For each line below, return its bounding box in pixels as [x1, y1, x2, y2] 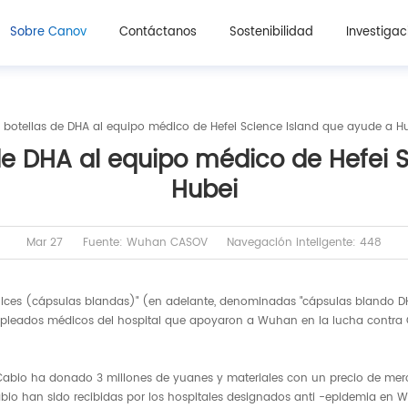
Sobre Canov [9, 23, 87, 42]
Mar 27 [25, 233, 63, 251]
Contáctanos [118, 23, 197, 42]
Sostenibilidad [229, 23, 313, 42]
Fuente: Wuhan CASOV [82, 233, 208, 251]
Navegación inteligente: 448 [227, 233, 382, 251]
